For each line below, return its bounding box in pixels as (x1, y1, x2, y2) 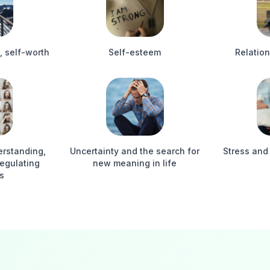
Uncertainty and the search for (70, 146, 200, 156)
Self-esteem (108, 47, 162, 57)
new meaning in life (93, 158, 177, 168)
